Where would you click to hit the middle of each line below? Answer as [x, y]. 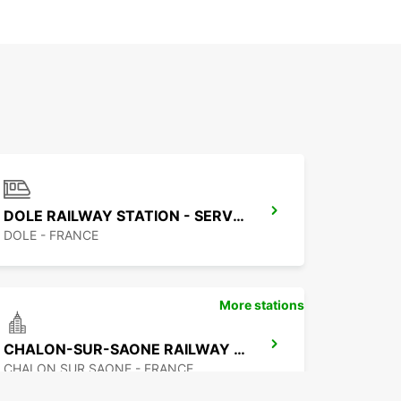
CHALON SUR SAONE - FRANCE [98, 369]
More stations [262, 305]
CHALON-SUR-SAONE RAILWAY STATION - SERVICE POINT [239, 350]
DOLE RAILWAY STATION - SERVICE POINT [239, 216]
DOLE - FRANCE [51, 235]
